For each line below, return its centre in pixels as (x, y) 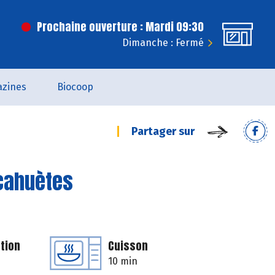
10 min (123, 261)
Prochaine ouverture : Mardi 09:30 (120, 27)
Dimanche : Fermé (163, 43)
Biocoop (75, 87)
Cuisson (128, 246)
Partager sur (163, 131)
